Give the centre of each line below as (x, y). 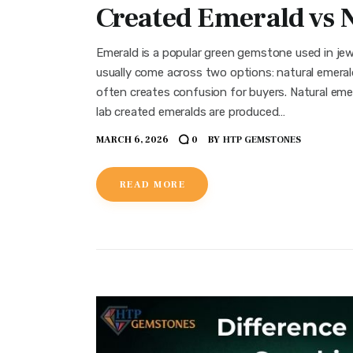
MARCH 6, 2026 (132, 139)
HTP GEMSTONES (262, 139)
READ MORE (152, 185)
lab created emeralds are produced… (191, 112)
